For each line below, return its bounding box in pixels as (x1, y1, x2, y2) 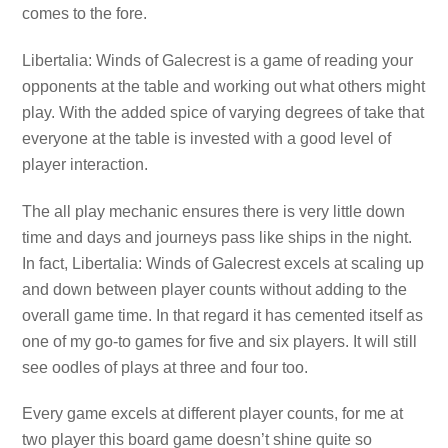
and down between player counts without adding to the (22, 280, 408, 298)
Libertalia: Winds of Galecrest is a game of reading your (22, 51, 414, 69)
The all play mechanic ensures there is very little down (22, 202, 406, 220)
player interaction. (22, 155, 149, 173)
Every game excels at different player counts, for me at (22, 405, 404, 423)
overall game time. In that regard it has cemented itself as (22, 306, 424, 324)
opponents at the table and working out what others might (22, 77, 426, 95)
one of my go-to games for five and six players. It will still (22, 332, 418, 350)
